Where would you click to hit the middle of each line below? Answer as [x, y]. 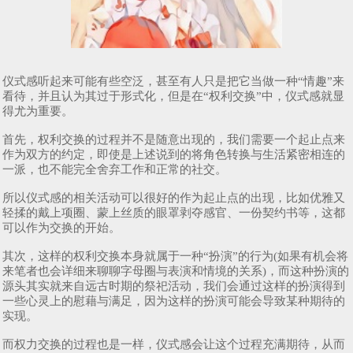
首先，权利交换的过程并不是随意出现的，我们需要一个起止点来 [174, 140]
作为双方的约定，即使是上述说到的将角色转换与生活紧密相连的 [174, 155]
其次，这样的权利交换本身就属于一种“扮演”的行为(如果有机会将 [175, 256]
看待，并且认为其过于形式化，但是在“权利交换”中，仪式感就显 [173, 97]
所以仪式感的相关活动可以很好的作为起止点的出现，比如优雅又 [174, 198]
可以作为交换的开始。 [61, 228]
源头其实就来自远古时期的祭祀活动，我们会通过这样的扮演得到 [174, 286]
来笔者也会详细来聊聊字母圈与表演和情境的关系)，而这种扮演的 [176, 271]
